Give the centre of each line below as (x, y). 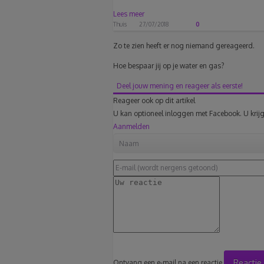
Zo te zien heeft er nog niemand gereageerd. (184, 46)
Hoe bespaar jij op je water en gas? (169, 66)
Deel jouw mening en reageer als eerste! (180, 86)
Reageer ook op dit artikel (154, 101)
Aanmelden (131, 127)
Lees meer (129, 14)
